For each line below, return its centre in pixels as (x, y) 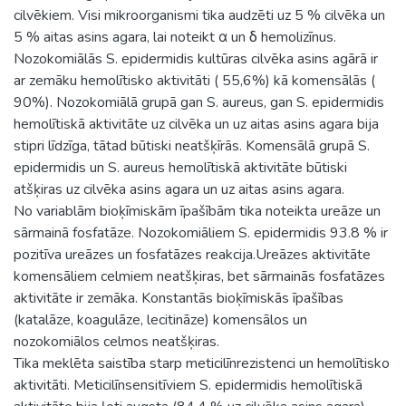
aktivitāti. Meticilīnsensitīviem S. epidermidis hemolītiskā (188, 385)
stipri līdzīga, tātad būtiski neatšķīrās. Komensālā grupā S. (192, 145)
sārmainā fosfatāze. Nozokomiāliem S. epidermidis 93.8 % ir (201, 232)
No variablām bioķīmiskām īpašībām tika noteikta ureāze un (197, 211)
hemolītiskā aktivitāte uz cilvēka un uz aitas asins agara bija (196, 124)
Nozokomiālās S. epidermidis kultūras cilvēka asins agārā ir (196, 58)
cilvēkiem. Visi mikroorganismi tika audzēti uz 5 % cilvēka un (199, 15)
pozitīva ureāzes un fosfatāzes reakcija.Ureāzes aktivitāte (192, 254)
